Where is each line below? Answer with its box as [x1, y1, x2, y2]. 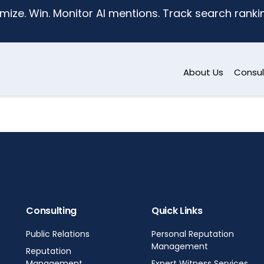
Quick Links [151, 204, 203, 217]
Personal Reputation [151, 228, 234, 240]
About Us [183, 66, 224, 78]
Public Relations [26, 228, 90, 240]
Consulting [26, 204, 77, 217]
